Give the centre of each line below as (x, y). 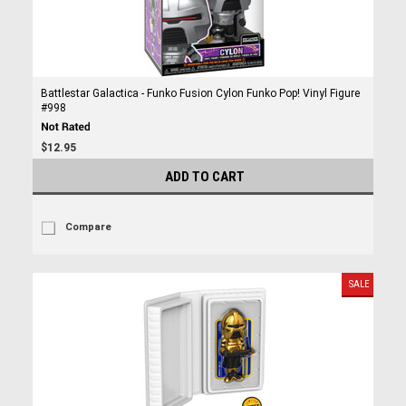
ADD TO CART (205, 177)
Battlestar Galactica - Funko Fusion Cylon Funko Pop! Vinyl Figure (200, 93)
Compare (88, 227)
